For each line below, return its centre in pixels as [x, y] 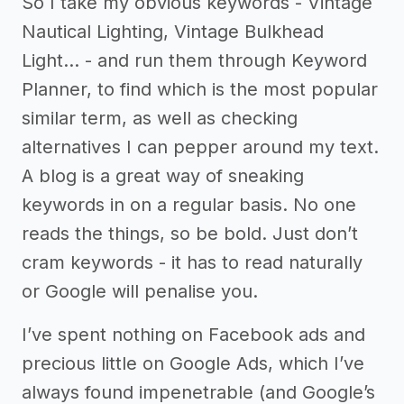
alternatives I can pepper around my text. [200, 147]
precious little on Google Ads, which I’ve [193, 363]
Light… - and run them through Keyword [194, 60]
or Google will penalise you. [140, 291]
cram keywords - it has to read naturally [192, 262]
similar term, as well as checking [160, 118]
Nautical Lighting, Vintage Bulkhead [173, 31]
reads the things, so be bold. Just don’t [190, 233]
